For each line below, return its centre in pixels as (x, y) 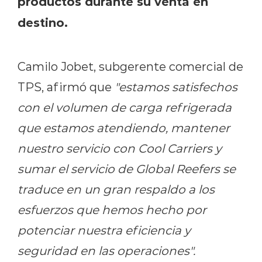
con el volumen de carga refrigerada (125, 107)
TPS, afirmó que (66, 87)
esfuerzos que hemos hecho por (112, 209)
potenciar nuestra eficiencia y (104, 230)
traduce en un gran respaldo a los (116, 189)
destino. (43, 22)
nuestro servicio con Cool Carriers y (120, 148)
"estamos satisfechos (176, 87)
